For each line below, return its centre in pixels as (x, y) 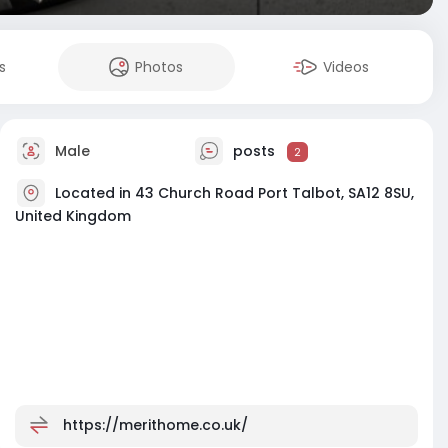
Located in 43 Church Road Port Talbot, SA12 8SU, (234, 192)
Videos (346, 67)
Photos (159, 67)
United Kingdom (73, 216)
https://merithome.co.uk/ (155, 424)
